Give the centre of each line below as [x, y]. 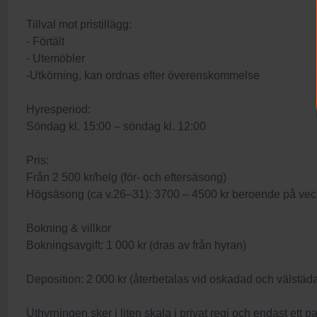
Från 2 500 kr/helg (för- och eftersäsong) [126, 177]
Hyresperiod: [58, 109]
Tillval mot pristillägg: [79, 24]
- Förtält [45, 41]
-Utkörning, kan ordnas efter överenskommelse [143, 75]
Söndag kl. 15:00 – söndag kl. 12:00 [116, 126]
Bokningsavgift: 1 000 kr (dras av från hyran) [136, 245]
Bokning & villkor [69, 228]
